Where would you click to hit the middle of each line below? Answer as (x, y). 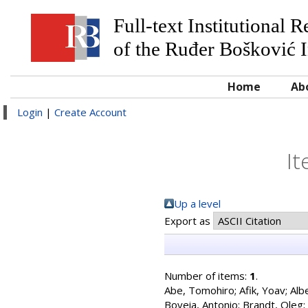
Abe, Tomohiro (199, 290)
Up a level (197, 203)
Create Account (90, 112)
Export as (189, 221)
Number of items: (207, 276)
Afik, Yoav (262, 290)
